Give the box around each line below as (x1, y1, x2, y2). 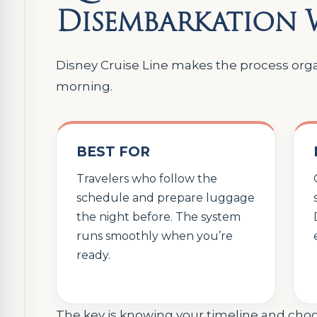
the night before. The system (76, 209, 241, 224)
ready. (76, 248, 110, 262)
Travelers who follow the (76, 171, 217, 185)
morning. (56, 79, 113, 93)
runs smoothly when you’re (76, 229, 233, 243)
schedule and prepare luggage (76, 190, 255, 204)
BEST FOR (76, 143, 150, 160)
